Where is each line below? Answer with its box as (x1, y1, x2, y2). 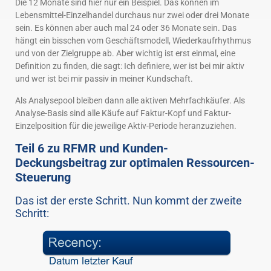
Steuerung (15, 170, 71, 185)
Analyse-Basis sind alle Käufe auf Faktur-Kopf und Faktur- (15, 108, 231, 118)
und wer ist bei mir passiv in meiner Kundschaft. (15, 74, 193, 84)
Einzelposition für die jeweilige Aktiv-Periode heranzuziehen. (15, 120, 237, 131)
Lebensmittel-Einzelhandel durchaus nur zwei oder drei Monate (15, 10, 249, 21)
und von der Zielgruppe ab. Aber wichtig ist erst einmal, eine (15, 48, 235, 59)
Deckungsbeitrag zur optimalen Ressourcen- (15, 155, 255, 171)
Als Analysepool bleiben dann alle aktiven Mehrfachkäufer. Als (15, 95, 245, 105)
